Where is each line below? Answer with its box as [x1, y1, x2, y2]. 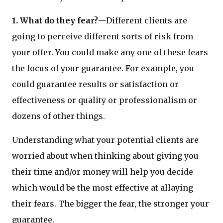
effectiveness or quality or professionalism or [12, 95, 197, 106]
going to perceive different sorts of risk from [12, 31, 193, 42]
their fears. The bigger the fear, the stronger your [12, 199, 209, 209]
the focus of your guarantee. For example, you [12, 63, 194, 74]
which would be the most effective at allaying [12, 183, 193, 193]
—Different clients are [98, 15, 187, 26]
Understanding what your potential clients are [12, 135, 199, 145]
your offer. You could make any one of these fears [12, 47, 208, 58]
